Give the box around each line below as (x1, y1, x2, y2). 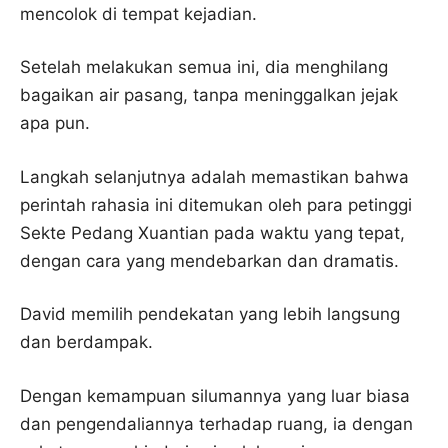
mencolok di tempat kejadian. (20, 3, 257, 24)
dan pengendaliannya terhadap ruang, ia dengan (20, 413, 413, 434)
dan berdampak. (20, 332, 153, 352)
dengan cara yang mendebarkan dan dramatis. (20, 250, 399, 271)
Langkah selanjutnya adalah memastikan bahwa (20, 166, 409, 187)
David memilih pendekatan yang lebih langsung (20, 304, 400, 324)
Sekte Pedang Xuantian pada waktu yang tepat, (20, 222, 405, 243)
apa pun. (20, 113, 90, 133)
